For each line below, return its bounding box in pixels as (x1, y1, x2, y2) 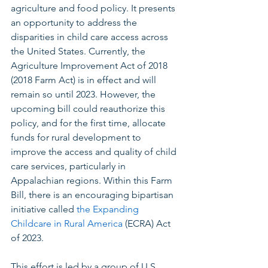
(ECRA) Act (123, 218, 173, 230)
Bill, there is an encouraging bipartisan (11, 189, 176, 201)
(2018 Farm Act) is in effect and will (11, 74, 159, 86)
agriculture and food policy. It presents (11, 2, 178, 14)
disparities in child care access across (11, 31, 170, 43)
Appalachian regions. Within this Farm (11, 175, 175, 187)
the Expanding (77, 203, 141, 215)
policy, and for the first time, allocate (11, 117, 168, 129)
